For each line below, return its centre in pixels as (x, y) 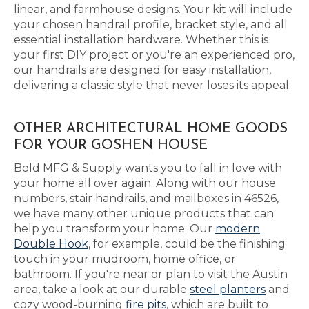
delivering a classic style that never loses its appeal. (152, 85)
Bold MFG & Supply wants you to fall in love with (148, 168)
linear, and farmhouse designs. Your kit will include (153, 9)
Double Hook (51, 244)
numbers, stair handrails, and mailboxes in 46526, (146, 198)
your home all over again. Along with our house (145, 183)
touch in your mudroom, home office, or (125, 259)
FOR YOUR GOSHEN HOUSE (111, 146)
